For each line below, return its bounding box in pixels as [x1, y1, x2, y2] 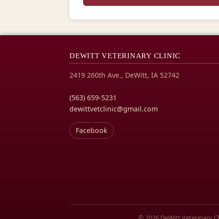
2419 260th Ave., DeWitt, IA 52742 [69, 70, 179, 80]
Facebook [76, 126, 108, 135]
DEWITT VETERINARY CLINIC [69, 51, 181, 60]
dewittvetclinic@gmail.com [69, 104, 158, 114]
